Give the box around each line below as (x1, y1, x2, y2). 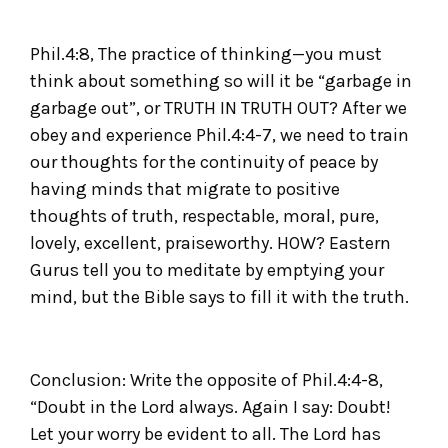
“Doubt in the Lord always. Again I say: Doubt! (30, 395, 391, 418)
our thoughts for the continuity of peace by (30, 151, 378, 174)
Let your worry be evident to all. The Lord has (30, 422, 381, 445)
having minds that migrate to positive (30, 178, 340, 201)
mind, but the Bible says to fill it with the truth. (30, 286, 409, 309)
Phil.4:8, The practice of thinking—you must (30, 43, 382, 66)
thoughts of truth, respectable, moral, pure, (30, 205, 379, 228)
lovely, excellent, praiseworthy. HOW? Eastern (30, 232, 391, 255)
